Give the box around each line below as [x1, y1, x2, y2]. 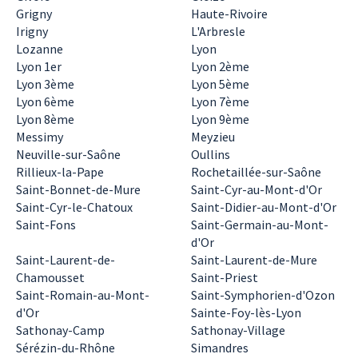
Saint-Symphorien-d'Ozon [191, 287, 335, 303]
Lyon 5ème [191, 76, 249, 92]
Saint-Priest [191, 269, 258, 285]
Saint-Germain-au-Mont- [191, 217, 328, 233]
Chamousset [16, 269, 85, 285]
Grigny [16, 6, 52, 22]
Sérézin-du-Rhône [16, 340, 115, 356]
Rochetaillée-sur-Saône [191, 164, 321, 180]
